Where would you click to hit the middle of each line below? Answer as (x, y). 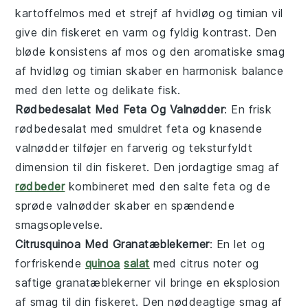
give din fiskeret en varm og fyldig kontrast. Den (146, 32)
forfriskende (50, 263)
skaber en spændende (173, 205)
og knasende (225, 128)
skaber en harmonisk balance (203, 70)
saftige (36, 282)
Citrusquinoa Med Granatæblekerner (112, 244)
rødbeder (40, 186)
